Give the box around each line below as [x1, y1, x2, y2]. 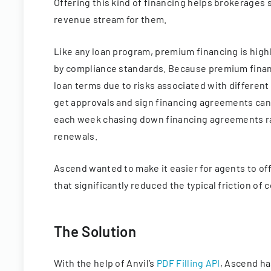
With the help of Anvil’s [54, 257, 157, 269]
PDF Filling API [157, 257, 220, 269]
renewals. [54, 130, 97, 142]
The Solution [54, 223, 136, 240]
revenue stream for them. [54, 13, 167, 25]
